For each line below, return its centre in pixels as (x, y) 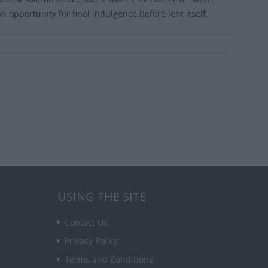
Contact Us (86, 223)
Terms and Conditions (109, 260)
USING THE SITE (102, 197)
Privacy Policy (91, 241)
